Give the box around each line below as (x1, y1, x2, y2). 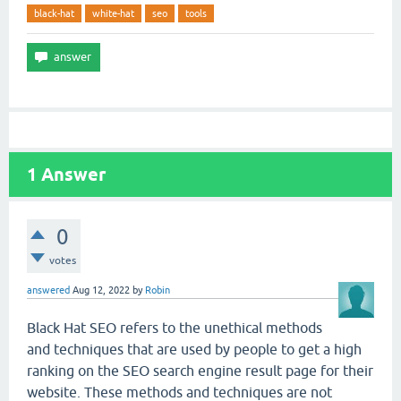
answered (27, 285, 70, 295)
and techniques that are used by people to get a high (27, 341, 362, 357)
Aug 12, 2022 (73, 285, 130, 295)
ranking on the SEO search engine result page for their (27, 363, 373, 379)
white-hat (92, 8, 134, 19)
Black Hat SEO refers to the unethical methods (27, 320, 322, 336)
